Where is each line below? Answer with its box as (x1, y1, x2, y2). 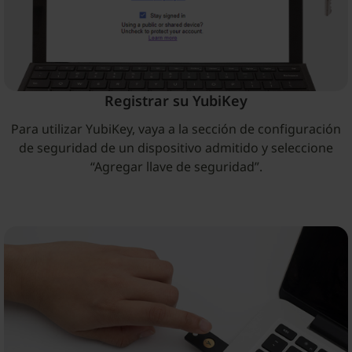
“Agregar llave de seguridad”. (90, 157, 262, 175)
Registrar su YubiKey (104, 90, 247, 110)
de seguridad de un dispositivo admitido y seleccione (19, 138, 333, 156)
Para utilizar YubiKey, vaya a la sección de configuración (11, 119, 341, 137)
